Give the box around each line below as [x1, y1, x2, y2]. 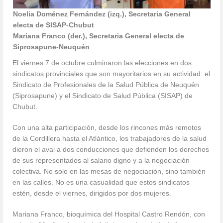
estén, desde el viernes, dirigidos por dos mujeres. [12, 189, 172, 197]
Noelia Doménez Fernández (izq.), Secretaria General [12, 9, 191, 18]
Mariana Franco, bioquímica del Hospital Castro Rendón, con [12, 210, 206, 218]
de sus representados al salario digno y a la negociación [12, 156, 190, 164]
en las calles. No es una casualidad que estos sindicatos [12, 178, 190, 186]
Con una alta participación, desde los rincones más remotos [12, 123, 202, 131]
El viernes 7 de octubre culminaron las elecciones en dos [12, 58, 192, 67]
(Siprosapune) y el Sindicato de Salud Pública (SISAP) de [12, 91, 193, 100]
